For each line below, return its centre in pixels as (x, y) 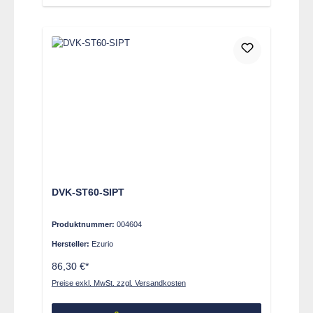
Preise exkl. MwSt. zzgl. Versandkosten (118, 283)
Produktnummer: (84, 225)
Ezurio (102, 244)
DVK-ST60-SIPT (88, 192)
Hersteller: (71, 244)
